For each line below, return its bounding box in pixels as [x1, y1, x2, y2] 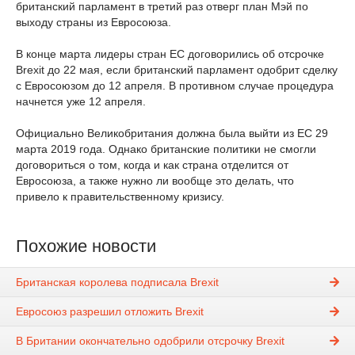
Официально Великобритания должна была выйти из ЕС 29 [16, 127, 328, 139]
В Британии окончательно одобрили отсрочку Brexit [16, 334, 284, 348]
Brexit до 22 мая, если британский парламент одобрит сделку [16, 63, 338, 76]
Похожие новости [16, 236, 156, 256]
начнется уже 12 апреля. [16, 95, 146, 108]
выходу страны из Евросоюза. [16, 16, 171, 29]
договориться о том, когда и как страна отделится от [16, 158, 288, 171]
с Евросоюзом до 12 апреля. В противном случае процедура [16, 79, 334, 92]
